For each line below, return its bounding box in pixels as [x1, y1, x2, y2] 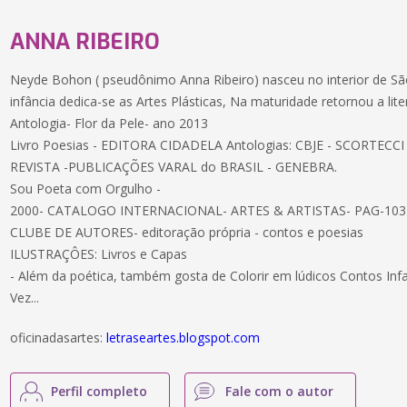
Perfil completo [51, 382, 148, 400]
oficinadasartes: [10, 329, 107, 346]
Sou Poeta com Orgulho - [10, 180, 162, 197]
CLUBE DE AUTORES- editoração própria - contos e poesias [10, 223, 364, 241]
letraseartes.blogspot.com [106, 329, 261, 346]
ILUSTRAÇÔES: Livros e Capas [10, 245, 188, 263]
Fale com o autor [225, 382, 334, 400]
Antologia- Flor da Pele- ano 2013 [10, 114, 209, 132]
